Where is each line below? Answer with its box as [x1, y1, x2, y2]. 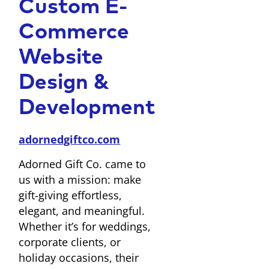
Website [19, 48, 104, 70]
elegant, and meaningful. [19, 203, 145, 218]
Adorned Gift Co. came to [19, 156, 147, 171]
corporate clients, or [19, 234, 121, 249]
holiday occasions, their [19, 250, 139, 265]
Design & [19, 73, 110, 95]
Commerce [19, 23, 130, 44]
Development [19, 98, 156, 120]
